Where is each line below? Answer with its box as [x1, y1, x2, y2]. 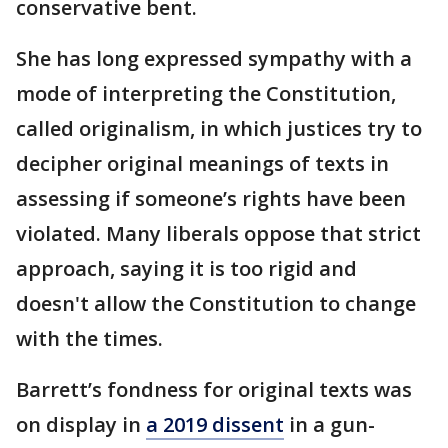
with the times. [16, 325, 163, 352]
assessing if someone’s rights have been [16, 185, 406, 212]
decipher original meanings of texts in [16, 150, 389, 177]
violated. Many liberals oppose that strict [16, 220, 421, 247]
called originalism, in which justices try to [16, 115, 422, 142]
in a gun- [284, 411, 375, 438]
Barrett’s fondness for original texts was [16, 376, 412, 403]
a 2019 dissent [146, 411, 284, 438]
